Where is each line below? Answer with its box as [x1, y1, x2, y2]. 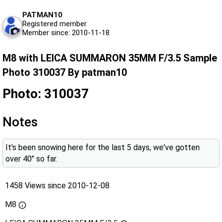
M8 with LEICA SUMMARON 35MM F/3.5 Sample [2, 52, 217, 64]
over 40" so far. [5, 154, 57, 164]
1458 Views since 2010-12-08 [5, 180, 110, 190]
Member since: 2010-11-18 [22, 28, 110, 37]
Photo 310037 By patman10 [2, 66, 127, 78]
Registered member [22, 19, 87, 28]
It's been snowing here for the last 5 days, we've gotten [5, 142, 200, 152]
